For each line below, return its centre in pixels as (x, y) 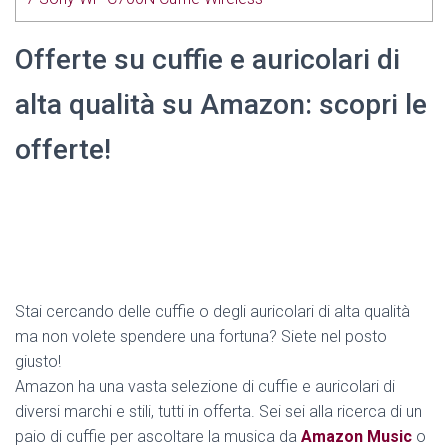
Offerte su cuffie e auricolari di (207, 60)
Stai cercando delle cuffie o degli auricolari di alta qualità (212, 312)
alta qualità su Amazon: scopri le (221, 105)
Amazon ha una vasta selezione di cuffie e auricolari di (205, 387)
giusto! (38, 362)
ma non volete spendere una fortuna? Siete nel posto (201, 337)
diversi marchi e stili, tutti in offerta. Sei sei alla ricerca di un (218, 412)
